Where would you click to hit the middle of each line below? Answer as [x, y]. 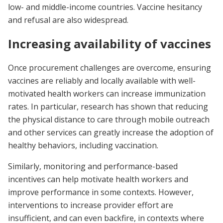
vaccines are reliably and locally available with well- [102, 81]
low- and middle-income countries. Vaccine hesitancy [105, 7]
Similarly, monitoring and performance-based [93, 167]
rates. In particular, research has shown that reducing [108, 107]
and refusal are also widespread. [68, 20]
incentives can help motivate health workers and [98, 179]
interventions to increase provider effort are [91, 205]
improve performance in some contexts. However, [101, 192]
